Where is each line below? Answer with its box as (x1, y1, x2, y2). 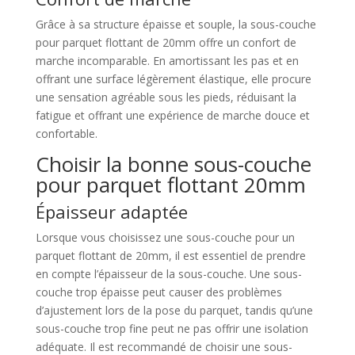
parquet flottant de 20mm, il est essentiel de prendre (35, 248, 306, 264)
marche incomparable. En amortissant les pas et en (35, 53, 299, 69)
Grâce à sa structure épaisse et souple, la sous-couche (35, 17, 316, 32)
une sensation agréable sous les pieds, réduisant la (35, 90, 296, 105)
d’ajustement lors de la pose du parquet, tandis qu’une (35, 303, 313, 319)
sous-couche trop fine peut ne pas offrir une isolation (35, 321, 308, 337)
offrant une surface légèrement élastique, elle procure (35, 71, 311, 87)
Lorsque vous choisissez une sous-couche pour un (35, 230, 295, 246)
